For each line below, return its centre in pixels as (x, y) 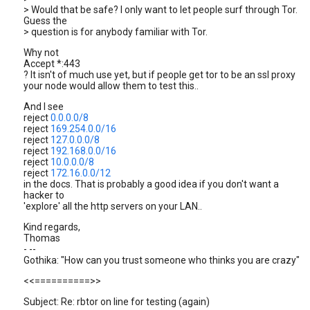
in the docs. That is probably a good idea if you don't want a (151, 184)
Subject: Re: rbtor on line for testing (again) (117, 302)
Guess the (45, 21)
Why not (41, 53)
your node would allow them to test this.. (111, 86)
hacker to (44, 195)
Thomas (42, 238)
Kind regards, (52, 227)
